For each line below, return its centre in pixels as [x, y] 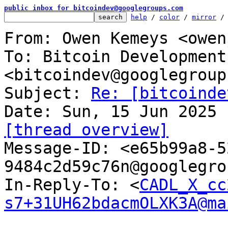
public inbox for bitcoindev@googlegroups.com [94, 8]
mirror [204, 17]
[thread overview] [86, 130]
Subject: [48, 93]
